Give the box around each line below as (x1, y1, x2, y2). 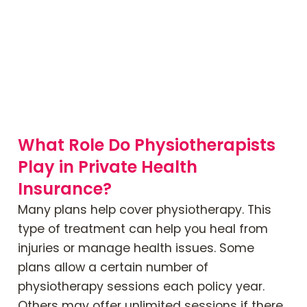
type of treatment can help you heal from (18, 220, 268, 237)
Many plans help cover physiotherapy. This (18, 201, 271, 218)
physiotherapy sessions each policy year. (18, 278, 265, 295)
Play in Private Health (18, 155, 197, 178)
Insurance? (18, 177, 112, 200)
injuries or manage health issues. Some (18, 239, 254, 256)
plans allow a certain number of (18, 258, 208, 275)
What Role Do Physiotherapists (18, 133, 275, 156)
